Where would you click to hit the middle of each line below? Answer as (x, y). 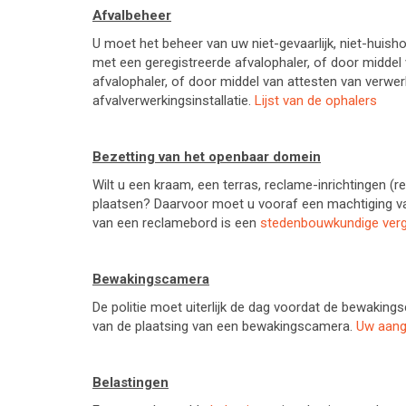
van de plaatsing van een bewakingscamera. (224, 326)
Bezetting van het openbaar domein (207, 157)
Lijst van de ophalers (316, 101)
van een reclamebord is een (176, 223)
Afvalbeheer (132, 15)
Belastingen (130, 382)
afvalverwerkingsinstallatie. (174, 101)
